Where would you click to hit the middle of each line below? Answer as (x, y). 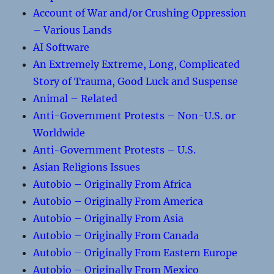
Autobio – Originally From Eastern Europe (135, 253)
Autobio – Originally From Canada (116, 235)
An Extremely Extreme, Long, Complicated (137, 64)
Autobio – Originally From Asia (109, 218)
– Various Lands (73, 30)
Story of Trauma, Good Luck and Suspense (136, 81)
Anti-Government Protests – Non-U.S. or (135, 116)
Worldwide (59, 133)
